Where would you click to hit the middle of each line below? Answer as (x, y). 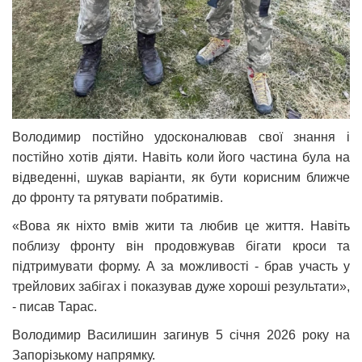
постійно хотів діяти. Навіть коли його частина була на (181, 157)
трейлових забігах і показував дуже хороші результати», (181, 286)
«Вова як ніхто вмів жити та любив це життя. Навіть (181, 225)
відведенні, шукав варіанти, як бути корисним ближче (181, 177)
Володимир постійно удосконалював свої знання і (181, 137)
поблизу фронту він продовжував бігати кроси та (181, 246)
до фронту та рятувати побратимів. (119, 197)
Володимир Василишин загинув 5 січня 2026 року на (181, 335)
